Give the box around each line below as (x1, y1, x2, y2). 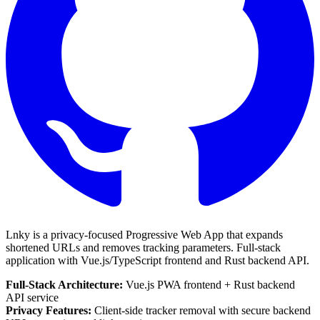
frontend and (161, 254, 224, 266)
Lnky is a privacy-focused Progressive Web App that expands (6, 229, 283, 241)
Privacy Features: (6, 304, 91, 316)
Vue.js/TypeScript (81, 254, 161, 266)
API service (6, 291, 59, 304)
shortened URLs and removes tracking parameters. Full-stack (6, 241, 281, 254)
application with (6, 254, 81, 266)
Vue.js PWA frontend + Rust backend (123, 279, 295, 291)
